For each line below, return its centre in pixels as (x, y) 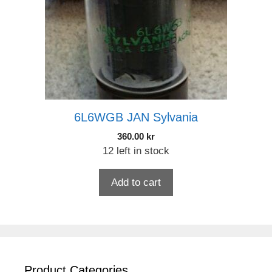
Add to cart (136, 182)
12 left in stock (136, 151)
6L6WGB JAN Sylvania (136, 117)
